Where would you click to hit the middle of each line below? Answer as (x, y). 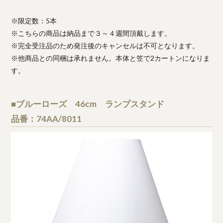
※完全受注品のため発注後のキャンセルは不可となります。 (105, 46)
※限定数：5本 (34, 21)
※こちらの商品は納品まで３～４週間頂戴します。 (91, 33)
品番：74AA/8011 (47, 119)
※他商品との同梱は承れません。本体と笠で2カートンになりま (111, 58)
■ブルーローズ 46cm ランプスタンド (88, 104)
